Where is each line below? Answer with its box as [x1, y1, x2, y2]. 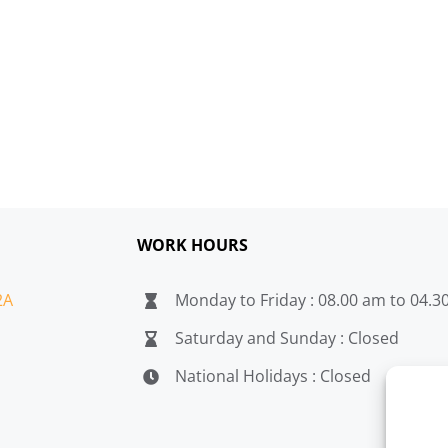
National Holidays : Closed [175, 365, 372, 388]
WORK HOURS [136, 234, 248, 256]
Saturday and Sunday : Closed [175, 327, 400, 350]
